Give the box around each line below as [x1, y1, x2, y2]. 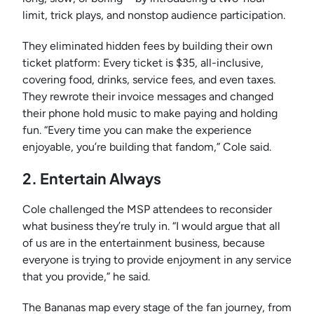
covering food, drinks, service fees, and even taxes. [22, 73, 275, 87]
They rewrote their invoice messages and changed [22, 90, 273, 104]
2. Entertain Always [22, 169, 161, 189]
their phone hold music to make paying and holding [22, 107, 278, 121]
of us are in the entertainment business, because [22, 236, 265, 250]
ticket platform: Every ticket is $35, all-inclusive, [22, 56, 264, 70]
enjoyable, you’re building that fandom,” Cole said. [22, 140, 271, 154]
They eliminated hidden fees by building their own [22, 39, 273, 53]
